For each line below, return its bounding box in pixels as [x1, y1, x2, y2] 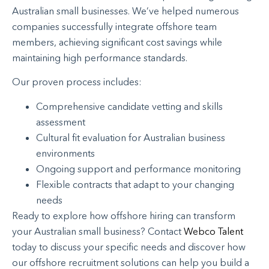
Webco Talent [184, 225, 243, 237]
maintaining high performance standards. [12, 52, 187, 64]
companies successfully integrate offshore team [12, 20, 217, 33]
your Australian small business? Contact [12, 225, 184, 237]
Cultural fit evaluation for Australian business [36, 131, 225, 144]
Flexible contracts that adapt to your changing [36, 178, 234, 190]
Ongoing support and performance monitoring [36, 162, 241, 175]
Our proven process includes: [12, 76, 142, 88]
